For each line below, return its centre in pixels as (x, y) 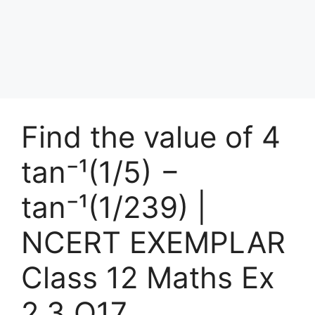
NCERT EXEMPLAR (153, 242)
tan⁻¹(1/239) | (114, 207)
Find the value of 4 (151, 137)
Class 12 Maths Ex (148, 277)
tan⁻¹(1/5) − (101, 172)
